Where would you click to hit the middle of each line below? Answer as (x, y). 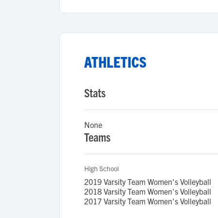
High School (101, 168)
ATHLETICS (115, 62)
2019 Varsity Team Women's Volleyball (148, 182)
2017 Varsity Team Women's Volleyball (148, 201)
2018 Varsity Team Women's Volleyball (148, 191)
